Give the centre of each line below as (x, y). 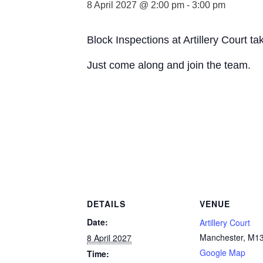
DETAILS (106, 204)
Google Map (222, 252)
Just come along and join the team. (169, 65)
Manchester (221, 237)
